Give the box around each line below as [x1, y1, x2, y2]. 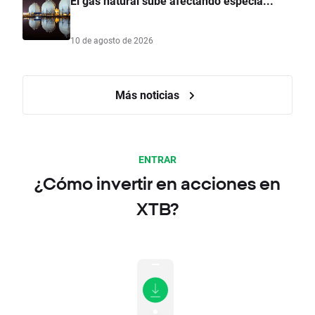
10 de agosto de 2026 [70, 34, 153, 46]
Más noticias [115, 87, 182, 103]
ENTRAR [139, 153, 176, 167]
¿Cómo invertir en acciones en [34, 174, 281, 194]
